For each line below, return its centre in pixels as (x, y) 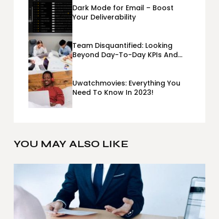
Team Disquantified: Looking (122, 45)
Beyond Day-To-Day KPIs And (125, 55)
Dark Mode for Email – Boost (123, 8)
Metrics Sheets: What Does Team (131, 64)
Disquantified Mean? (109, 73)
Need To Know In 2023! (113, 92)
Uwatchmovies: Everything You (126, 83)
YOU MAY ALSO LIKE (71, 144)
